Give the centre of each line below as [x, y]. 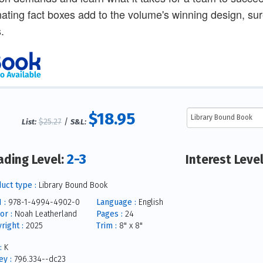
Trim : [106, 225]
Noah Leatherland [44, 214]
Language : [116, 202]
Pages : [109, 214]
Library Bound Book [72, 185]
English [149, 202]
